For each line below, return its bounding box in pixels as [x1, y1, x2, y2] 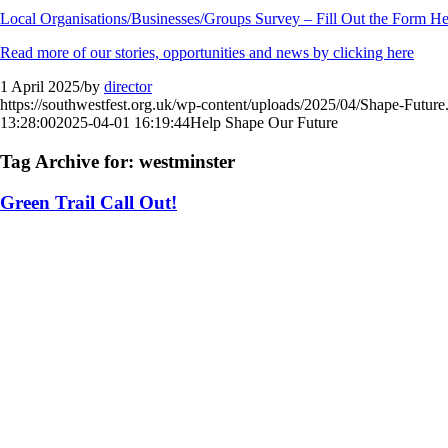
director [104, 78, 152, 96]
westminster [139, 150, 235, 172]
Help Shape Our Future [190, 114, 338, 132]
